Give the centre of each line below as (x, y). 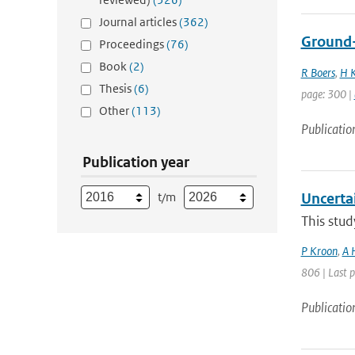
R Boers (318, 73)
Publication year (136, 162)
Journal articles (139, 22)
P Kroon (319, 251)
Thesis (116, 88)
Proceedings (133, 44)
